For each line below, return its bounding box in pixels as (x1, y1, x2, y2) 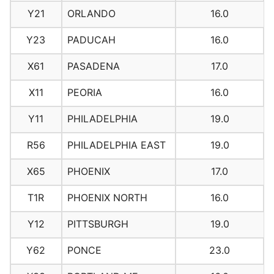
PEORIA (67, 86, 102, 99)
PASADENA (67, 60, 120, 73)
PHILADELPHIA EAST (67, 139, 166, 152)
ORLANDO (67, 7, 116, 20)
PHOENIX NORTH (67, 191, 147, 204)
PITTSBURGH (67, 218, 128, 231)
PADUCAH (67, 34, 116, 46)
